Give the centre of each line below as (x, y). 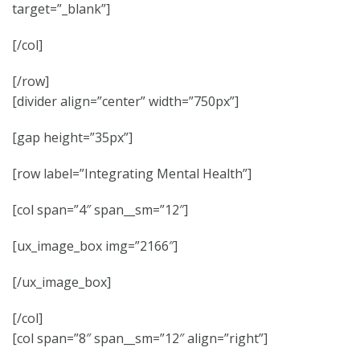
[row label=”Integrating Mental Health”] (132, 174)
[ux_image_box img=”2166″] (95, 246)
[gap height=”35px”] (72, 137)
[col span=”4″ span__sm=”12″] (100, 210)
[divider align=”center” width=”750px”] (125, 101)
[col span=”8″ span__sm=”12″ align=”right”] (140, 338)
